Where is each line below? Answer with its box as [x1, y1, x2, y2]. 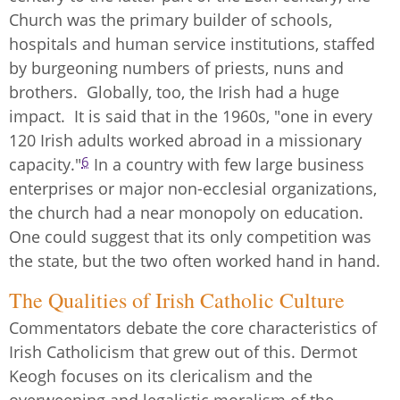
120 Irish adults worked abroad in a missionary [9, 129, 362, 152]
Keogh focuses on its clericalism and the [9, 364, 312, 387]
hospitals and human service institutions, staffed [9, 33, 375, 55]
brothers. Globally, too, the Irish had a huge [9, 81, 339, 104]
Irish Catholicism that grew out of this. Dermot [9, 340, 357, 362]
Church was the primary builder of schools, [9, 9, 332, 31]
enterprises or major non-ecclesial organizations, [9, 178, 377, 200]
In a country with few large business [89, 154, 364, 176]
